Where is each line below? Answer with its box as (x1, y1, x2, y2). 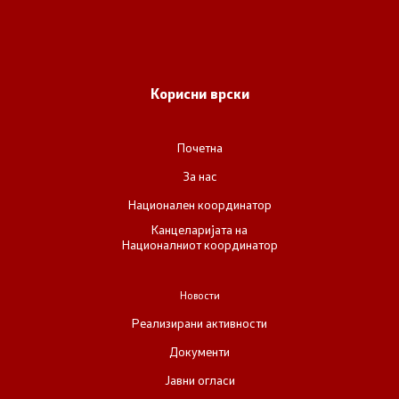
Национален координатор (127, 195, 272, 213)
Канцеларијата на (151, 220, 248, 238)
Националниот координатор (121, 235, 278, 253)
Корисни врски (150, 83, 249, 102)
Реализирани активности (132, 313, 267, 331)
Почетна (176, 138, 223, 156)
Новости (179, 287, 220, 302)
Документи (169, 342, 230, 360)
